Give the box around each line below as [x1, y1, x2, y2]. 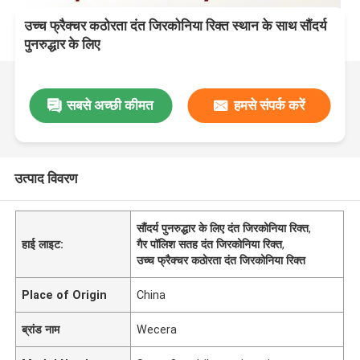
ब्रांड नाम [22, 322, 60, 336]
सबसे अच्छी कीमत [67, 96, 154, 113]
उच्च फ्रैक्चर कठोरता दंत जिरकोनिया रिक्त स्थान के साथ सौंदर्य [24, 18, 327, 35]
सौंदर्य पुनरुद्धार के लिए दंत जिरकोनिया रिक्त [137, 221, 309, 235]
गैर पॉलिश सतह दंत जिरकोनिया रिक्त [137, 237, 283, 251]
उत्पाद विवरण [14, 170, 77, 186]
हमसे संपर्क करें [233, 96, 305, 113]
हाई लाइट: [22, 237, 64, 251]
